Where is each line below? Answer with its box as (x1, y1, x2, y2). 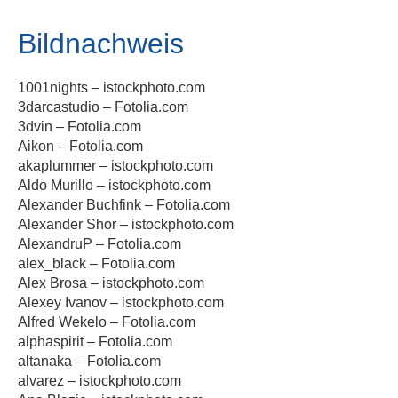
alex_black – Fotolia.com (18, 256, 175, 271)
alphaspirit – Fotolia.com (18, 334, 172, 349)
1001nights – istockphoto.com (18, 80, 205, 95)
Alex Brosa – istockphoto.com (18, 275, 204, 291)
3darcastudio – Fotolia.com (18, 99, 188, 115)
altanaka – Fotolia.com (18, 354, 161, 369)
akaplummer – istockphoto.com (18, 158, 213, 173)
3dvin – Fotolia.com (18, 119, 141, 134)
